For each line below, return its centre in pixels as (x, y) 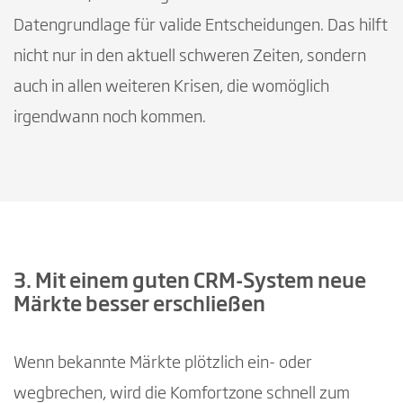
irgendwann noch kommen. (110, 117)
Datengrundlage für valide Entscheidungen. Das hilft (201, 26)
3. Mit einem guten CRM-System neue (190, 282)
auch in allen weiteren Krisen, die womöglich (171, 87)
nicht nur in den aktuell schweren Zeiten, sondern (190, 56)
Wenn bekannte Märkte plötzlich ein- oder (163, 363)
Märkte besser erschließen (139, 305)
